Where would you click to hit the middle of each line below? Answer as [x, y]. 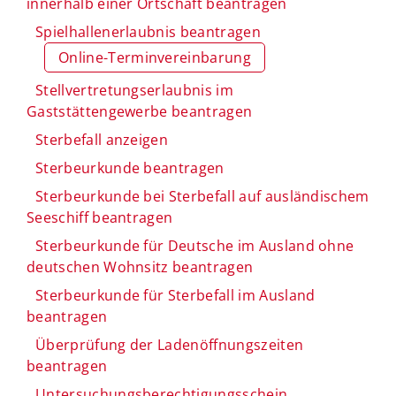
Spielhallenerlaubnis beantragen [148, 31]
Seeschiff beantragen [100, 217]
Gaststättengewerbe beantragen [140, 111]
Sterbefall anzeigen [102, 139]
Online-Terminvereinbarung [155, 57]
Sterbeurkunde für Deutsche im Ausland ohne [195, 245]
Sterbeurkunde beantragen [130, 168]
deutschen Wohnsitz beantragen [140, 267]
